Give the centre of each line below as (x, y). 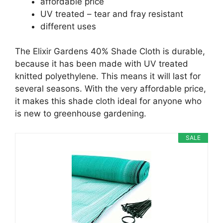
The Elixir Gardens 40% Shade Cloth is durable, (110, 52)
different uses (68, 26)
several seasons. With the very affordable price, (111, 89)
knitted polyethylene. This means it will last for (108, 76)
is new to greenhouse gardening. (81, 114)
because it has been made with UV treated (102, 64)
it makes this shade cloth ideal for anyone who (108, 101)
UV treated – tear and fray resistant (112, 14)
